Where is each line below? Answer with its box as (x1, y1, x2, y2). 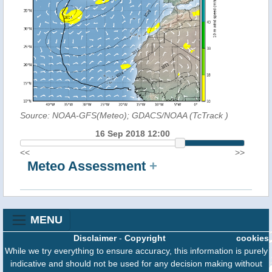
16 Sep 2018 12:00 (95, 128, 170, 138)
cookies (236, 233, 269, 243)
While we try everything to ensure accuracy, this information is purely (4, 246, 268, 256)
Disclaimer (73, 233, 117, 243)
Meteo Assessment (27, 158, 149, 174)
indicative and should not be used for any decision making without (10, 259, 262, 269)
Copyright (124, 233, 166, 243)
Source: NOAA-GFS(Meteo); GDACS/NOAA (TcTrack (20, 110, 225, 120)
